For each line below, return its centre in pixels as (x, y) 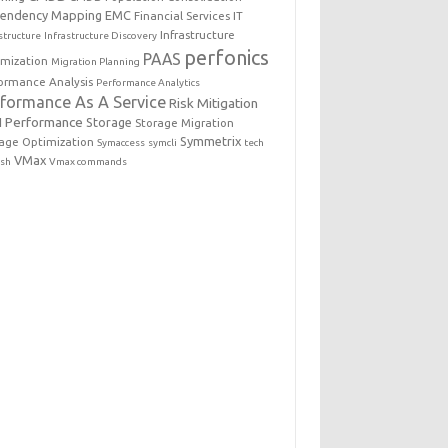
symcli (163, 142)
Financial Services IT (189, 15)
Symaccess (121, 142)
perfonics (227, 57)
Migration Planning (96, 61)
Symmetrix (211, 141)
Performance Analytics (148, 82)
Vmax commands (88, 161)
